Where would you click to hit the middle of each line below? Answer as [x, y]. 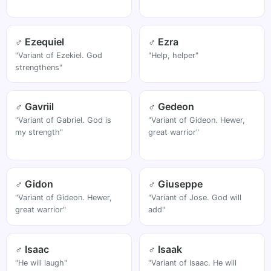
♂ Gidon [34, 184]
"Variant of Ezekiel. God [59, 55]
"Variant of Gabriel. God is [64, 120]
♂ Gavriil [35, 107]
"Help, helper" [174, 55]
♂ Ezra [164, 41]
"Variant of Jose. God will [195, 198]
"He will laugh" [41, 263]
